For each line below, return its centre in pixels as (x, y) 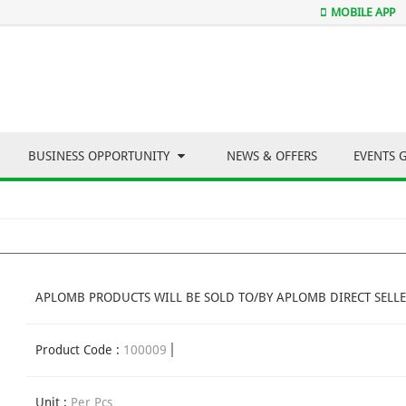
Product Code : (79, 350)
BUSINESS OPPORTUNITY (101, 156)
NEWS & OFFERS (272, 156)
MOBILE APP (363, 12)
